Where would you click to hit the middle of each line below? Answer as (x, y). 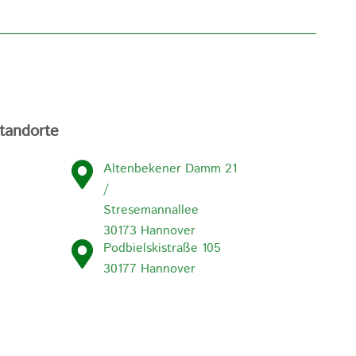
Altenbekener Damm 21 (170, 169)
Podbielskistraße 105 (163, 249)
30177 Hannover (150, 269)
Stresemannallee (151, 211)
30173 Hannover (150, 231)
